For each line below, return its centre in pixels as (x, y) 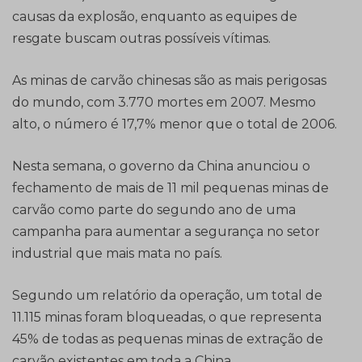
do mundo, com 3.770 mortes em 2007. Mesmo (164, 103)
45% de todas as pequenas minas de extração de (168, 339)
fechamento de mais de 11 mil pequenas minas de (170, 188)
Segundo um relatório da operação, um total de (167, 296)
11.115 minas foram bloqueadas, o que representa (167, 318)
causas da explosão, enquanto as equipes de (155, 17)
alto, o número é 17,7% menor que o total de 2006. (175, 124)
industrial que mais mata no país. (117, 254)
